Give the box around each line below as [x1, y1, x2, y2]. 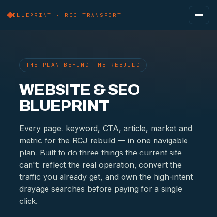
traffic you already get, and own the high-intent [19, 172, 193, 182]
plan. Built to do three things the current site [19, 148, 182, 157]
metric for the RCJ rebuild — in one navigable [19, 136, 188, 145]
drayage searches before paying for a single [19, 184, 182, 194]
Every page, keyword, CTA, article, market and [19, 124, 192, 133]
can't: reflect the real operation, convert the [19, 160, 182, 170]
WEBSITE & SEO [19, 81, 140, 98]
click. [19, 196, 38, 206]
